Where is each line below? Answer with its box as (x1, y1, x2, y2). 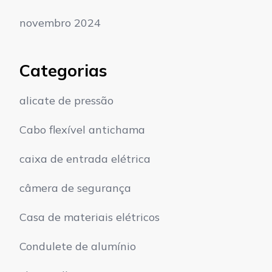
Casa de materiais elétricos (19, 210, 160, 225)
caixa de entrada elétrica (19, 152, 151, 166)
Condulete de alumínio (19, 239, 136, 254)
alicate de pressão (19, 93, 114, 108)
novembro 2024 (19, 15, 101, 30)
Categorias (19, 59, 107, 81)
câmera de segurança (19, 181, 131, 195)
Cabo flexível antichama (19, 123, 145, 137)
